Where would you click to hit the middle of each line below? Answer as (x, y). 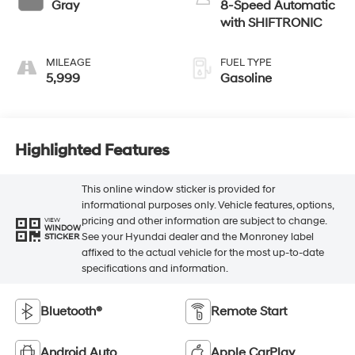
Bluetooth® (71, 311)
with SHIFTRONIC (271, 23)
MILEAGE (68, 62)
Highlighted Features (92, 151)
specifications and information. (155, 268)
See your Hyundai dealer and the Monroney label (197, 237)
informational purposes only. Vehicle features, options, (207, 205)
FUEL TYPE (246, 62)
